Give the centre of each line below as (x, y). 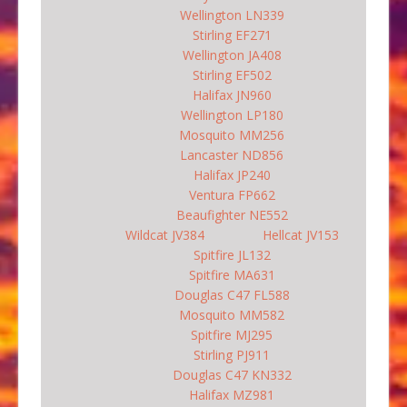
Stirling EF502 (232, 75)
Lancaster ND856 (232, 155)
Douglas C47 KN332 (232, 375)
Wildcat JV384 (164, 235)
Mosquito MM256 (232, 135)
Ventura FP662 (232, 195)
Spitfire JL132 (232, 255)
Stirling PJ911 (232, 355)
